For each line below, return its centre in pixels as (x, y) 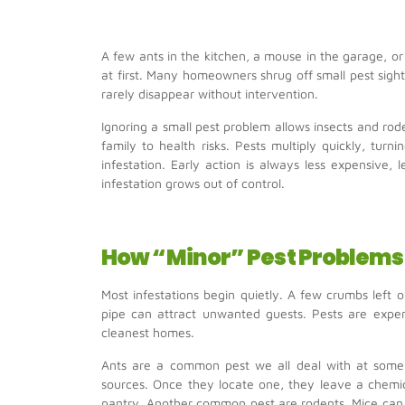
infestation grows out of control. (193, 183)
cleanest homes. (148, 333)
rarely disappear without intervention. (210, 94)
